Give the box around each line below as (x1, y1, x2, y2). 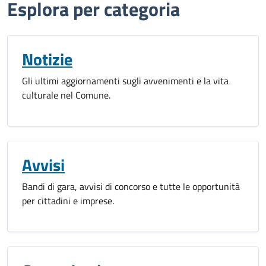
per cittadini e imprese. (22, 194, 114, 208)
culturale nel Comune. (22, 88, 110, 103)
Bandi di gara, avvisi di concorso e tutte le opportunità (22, 179, 240, 194)
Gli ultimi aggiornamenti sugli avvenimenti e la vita (22, 74, 229, 88)
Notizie (22, 46, 72, 72)
